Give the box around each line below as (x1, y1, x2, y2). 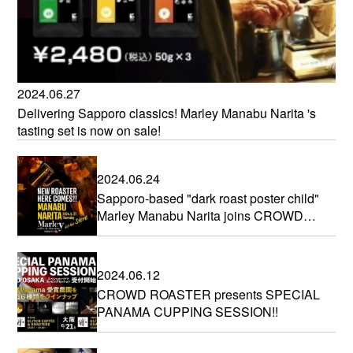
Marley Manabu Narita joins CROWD (97, 206, 304, 225)
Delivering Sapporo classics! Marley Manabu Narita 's (17, 104, 317, 123)
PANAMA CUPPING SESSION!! (97, 302, 279, 321)
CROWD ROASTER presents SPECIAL (97, 284, 321, 303)
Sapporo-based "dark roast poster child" (97, 188, 320, 207)
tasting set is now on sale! (17, 121, 162, 140)
